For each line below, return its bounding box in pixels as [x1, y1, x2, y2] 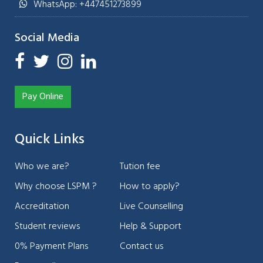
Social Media [15, 29, 79, 48]
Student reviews [15, 219, 80, 235]
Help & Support [120, 219, 181, 235]
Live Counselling [120, 199, 183, 215]
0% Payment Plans [15, 239, 88, 255]
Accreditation [15, 199, 69, 215]
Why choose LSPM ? [15, 179, 97, 195]
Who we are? [15, 159, 69, 175]
